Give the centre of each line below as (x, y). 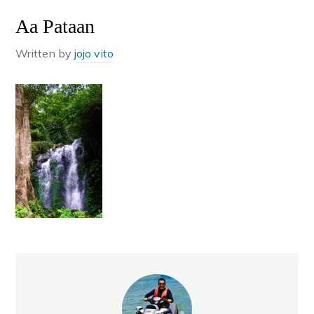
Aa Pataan (55, 27)
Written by (45, 54)
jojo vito (94, 54)
